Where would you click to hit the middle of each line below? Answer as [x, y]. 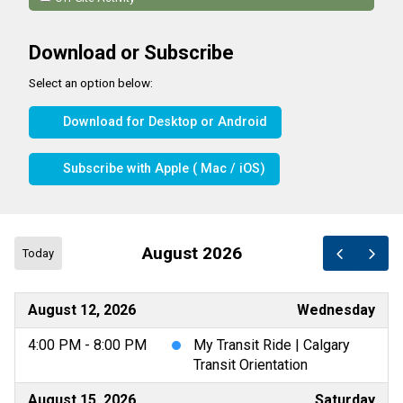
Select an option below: [91, 83]
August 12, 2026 [82, 309]
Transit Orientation [251, 364]
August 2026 [193, 253]
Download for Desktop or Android [163, 122]
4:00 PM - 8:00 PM [87, 345]
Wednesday [336, 309]
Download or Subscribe [131, 53]
